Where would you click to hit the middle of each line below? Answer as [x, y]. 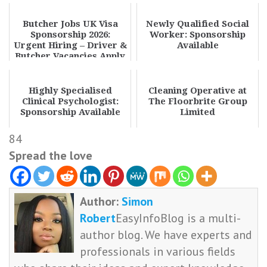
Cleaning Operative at [198, 91]
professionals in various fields [158, 252]
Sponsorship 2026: [70, 35]
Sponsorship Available [70, 112]
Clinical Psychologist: [70, 101]
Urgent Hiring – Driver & [70, 45]
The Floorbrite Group [198, 101]
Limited [198, 112]
